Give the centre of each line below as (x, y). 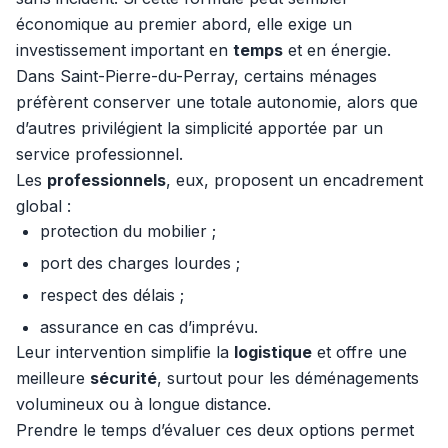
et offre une (359, 352)
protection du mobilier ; (128, 231)
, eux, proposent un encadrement (294, 180)
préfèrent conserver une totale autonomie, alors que (217, 102)
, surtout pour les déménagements (288, 378)
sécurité (123, 378)
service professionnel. (99, 154)
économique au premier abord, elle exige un (184, 24)
